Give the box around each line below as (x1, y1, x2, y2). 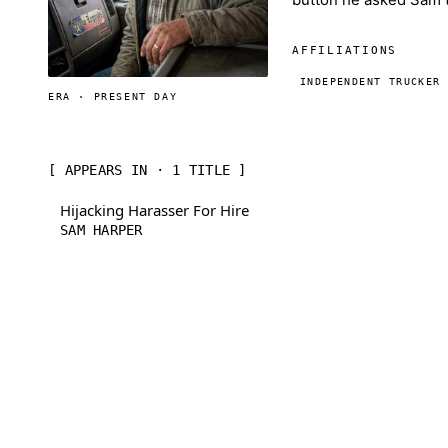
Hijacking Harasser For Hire (60, 200, 249, 220)
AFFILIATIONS (292, 44, 398, 57)
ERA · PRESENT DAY (48, 91, 178, 102)
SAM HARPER (60, 222, 143, 238)
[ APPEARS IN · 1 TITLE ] (48, 162, 247, 178)
